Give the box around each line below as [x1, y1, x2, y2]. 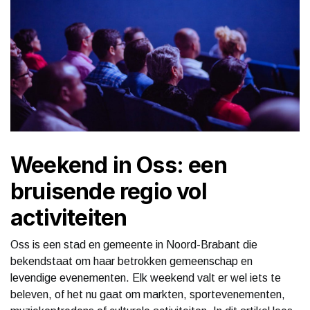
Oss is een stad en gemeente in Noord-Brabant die [10, 238, 257, 250]
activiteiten [10, 203, 127, 231]
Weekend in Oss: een [10, 151, 227, 179]
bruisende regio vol [10, 177, 207, 205]
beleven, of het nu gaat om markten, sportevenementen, [10, 288, 285, 300]
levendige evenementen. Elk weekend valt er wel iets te [10, 271, 281, 284]
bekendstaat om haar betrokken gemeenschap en [10, 255, 253, 267]
